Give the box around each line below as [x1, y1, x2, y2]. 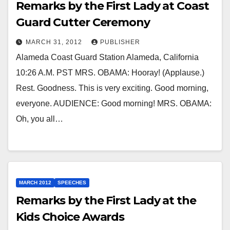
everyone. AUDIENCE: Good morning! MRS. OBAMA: [16, 99, 212, 108]
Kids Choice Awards [16, 210, 125, 224]
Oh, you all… [16, 114, 63, 123]
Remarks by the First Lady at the [16, 194, 196, 208]
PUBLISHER [100, 38, 140, 46]
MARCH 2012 [19, 180, 51, 186]
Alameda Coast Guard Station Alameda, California [16, 52, 199, 62]
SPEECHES [57, 180, 86, 186]
